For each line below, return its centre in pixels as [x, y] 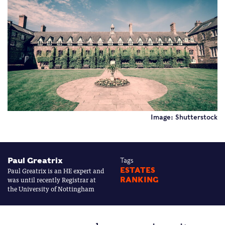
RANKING [139, 180]
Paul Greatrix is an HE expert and [56, 170]
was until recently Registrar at [52, 179]
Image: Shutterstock [184, 117]
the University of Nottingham [51, 188]
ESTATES [138, 170]
